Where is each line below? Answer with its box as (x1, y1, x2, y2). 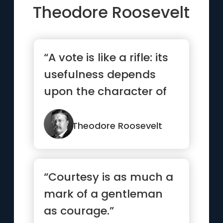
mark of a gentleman (44, 186, 163, 202)
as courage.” (44, 203, 114, 219)
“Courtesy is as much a (44, 169, 174, 185)
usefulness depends (44, 67, 156, 82)
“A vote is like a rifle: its (44, 50, 169, 65)
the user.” (44, 101, 97, 116)
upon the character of (44, 84, 167, 99)
